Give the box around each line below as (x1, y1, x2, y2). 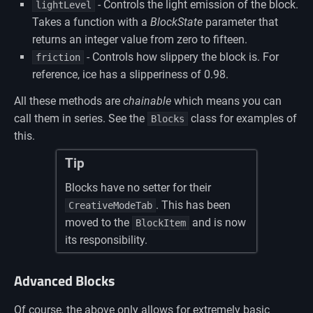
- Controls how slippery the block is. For (83, 50, 279, 64)
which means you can (171, 94, 282, 108)
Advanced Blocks (14, 270, 115, 292)
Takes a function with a (31, 15, 150, 29)
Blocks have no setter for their (65, 181, 212, 195)
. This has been (156, 198, 231, 212)
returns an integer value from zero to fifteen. (31, 32, 247, 46)
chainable (123, 94, 171, 108)
